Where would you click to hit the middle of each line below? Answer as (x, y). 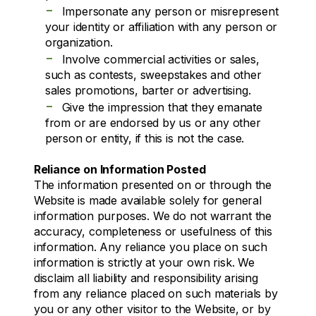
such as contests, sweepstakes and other (153, 74)
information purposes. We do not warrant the (153, 215)
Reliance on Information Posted (120, 169)
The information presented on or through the (153, 184)
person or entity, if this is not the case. (145, 138)
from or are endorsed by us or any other (153, 122)
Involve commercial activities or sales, (160, 59)
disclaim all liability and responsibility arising (146, 278)
